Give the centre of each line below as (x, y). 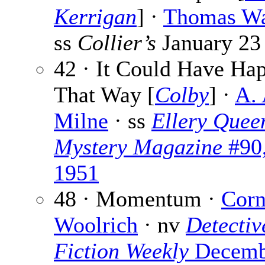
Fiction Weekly (121, 251)
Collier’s (117, 43)
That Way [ (104, 95)
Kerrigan (95, 17)
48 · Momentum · (138, 199)
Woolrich (96, 225)
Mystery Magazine (138, 147)
